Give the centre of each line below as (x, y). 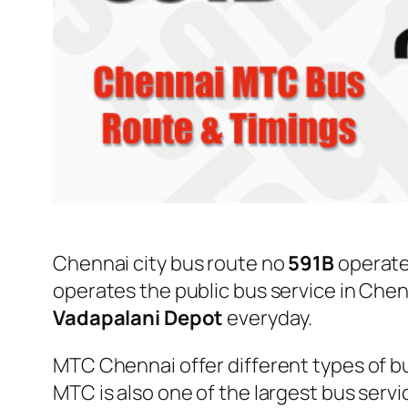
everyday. (268, 317)
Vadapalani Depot (138, 317)
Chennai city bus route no (171, 263)
